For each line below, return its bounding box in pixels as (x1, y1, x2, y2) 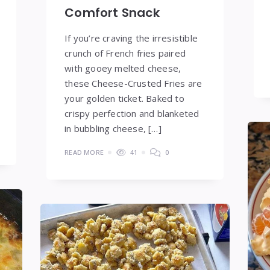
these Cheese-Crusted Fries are (64, 77, 202, 90)
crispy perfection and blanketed (64, 107, 199, 120)
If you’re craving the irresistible (64, 32, 198, 45)
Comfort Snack (64, 4, 160, 22)
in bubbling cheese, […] (64, 122, 162, 135)
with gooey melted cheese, (64, 62, 181, 75)
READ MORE (64, 148, 104, 157)
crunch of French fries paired (64, 47, 186, 60)
